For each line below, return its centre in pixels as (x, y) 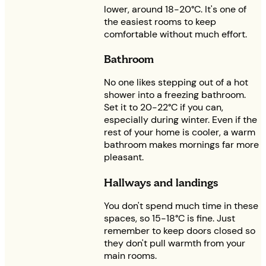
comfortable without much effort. (175, 34)
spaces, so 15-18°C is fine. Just (170, 218)
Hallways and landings (161, 183)
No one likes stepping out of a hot (176, 83)
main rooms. (130, 256)
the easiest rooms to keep (160, 21)
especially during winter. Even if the (180, 120)
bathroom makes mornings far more (181, 145)
